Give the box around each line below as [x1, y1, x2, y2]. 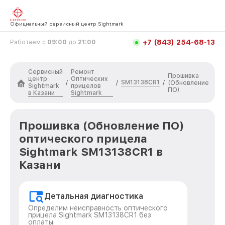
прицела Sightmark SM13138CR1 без [28, 211, 151, 219]
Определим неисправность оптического [28, 204, 168, 212]
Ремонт [71, 68, 94, 75]
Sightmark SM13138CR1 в [19, 145, 163, 158]
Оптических [71, 75, 108, 82]
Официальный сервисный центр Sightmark [10, 21, 124, 27]
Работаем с [10, 39, 47, 46]
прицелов [71, 82, 101, 89]
